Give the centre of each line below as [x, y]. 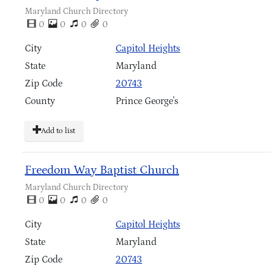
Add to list [58, 131]
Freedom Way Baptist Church [102, 170]
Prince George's [147, 101]
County [40, 101]
